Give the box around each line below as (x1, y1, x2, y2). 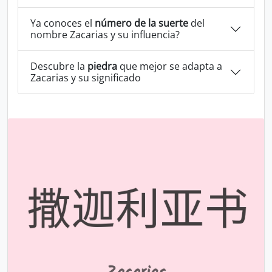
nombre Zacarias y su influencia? (30, 28, 180, 41)
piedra (87, 59, 117, 73)
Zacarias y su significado (30, 71, 141, 84)
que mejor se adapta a (117, 59, 222, 73)
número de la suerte (95, 16, 188, 30)
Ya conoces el (30, 16, 95, 30)
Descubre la (30, 59, 87, 73)
